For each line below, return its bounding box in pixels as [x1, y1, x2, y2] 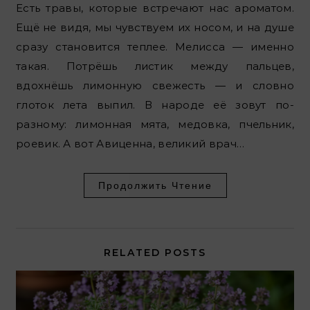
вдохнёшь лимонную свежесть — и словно [16, 79, 294, 93]
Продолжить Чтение [98, 180, 212, 192]
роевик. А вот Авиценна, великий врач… [16, 137, 245, 151]
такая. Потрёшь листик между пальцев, [16, 60, 294, 73]
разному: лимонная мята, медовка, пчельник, [16, 118, 294, 131]
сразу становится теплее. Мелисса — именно [16, 40, 294, 54]
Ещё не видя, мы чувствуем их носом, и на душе [16, 21, 294, 35]
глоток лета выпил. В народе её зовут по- [16, 98, 294, 112]
